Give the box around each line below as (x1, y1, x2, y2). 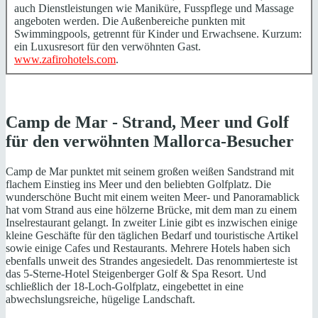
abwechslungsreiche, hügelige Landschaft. (6, 293, 195, 306)
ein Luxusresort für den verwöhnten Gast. (14, 40, 201, 53)
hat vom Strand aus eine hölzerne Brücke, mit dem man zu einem (6, 204, 297, 216)
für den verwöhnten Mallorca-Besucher (6, 132, 294, 151)
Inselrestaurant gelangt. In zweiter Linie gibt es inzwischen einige (6, 216, 297, 229)
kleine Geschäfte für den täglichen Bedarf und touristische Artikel (6, 229, 298, 242)
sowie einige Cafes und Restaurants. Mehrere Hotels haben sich (6, 242, 290, 255)
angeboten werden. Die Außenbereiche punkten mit (14, 15, 245, 28)
